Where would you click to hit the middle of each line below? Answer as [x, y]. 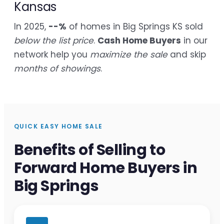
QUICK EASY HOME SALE [58, 126]
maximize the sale [129, 55]
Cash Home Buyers [139, 41]
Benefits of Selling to [90, 150]
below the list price [54, 41]
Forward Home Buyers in [106, 168]
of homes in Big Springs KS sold [135, 27]
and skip [187, 55]
